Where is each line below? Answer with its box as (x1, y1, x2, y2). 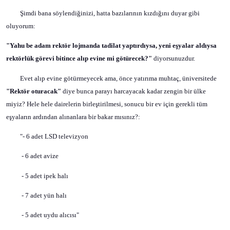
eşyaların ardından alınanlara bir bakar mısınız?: (6, 112, 140, 121)
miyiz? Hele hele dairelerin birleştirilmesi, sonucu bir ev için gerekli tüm (6, 100, 207, 108)
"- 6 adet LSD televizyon (20, 132, 88, 140)
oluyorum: (6, 22, 35, 30)
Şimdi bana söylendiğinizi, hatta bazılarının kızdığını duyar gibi (20, 9, 200, 17)
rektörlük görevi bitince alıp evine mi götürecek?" (6, 54, 152, 63)
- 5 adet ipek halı (22, 171, 68, 180)
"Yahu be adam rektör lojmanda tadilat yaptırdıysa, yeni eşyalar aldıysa (6, 42, 217, 50)
